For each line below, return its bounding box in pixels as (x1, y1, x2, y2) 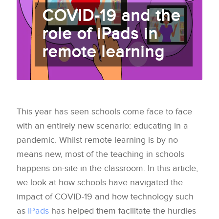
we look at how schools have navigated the (16, 177, 183, 188)
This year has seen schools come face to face (16, 107, 192, 117)
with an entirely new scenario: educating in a (16, 121, 188, 131)
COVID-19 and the (42, 6, 180, 26)
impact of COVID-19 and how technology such (16, 192, 194, 202)
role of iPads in (42, 24, 158, 44)
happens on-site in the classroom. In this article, (16, 163, 198, 174)
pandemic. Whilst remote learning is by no (16, 135, 178, 145)
